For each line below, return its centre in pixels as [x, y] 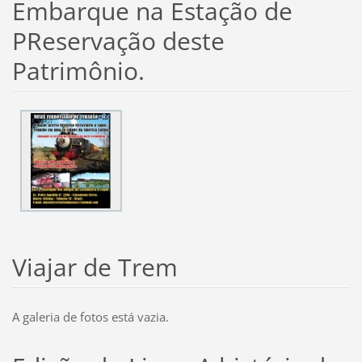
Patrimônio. [78, 70]
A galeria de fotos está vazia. [90, 316]
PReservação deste [118, 40]
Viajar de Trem [95, 267]
